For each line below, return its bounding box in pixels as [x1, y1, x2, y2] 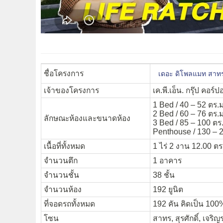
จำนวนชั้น [44, 171, 79, 180]
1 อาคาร [153, 156, 182, 165]
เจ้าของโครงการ [44, 86, 99, 95]
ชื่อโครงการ [44, 69, 84, 78]
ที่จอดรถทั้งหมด [44, 200, 95, 209]
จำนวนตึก [44, 156, 78, 165]
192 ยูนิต [153, 185, 183, 194]
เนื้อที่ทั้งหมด [44, 142, 85, 151]
